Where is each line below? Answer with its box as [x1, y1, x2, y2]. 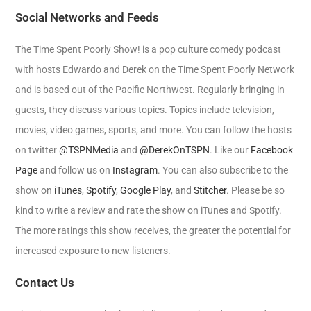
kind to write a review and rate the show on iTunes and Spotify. [15, 205, 283, 216]
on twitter [15, 144, 60, 155]
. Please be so [226, 185, 285, 196]
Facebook [251, 144, 294, 155]
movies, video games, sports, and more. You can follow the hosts [15, 124, 292, 135]
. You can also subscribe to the [158, 165, 289, 176]
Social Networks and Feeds [15, 10, 160, 24]
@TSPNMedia [59, 144, 119, 155]
